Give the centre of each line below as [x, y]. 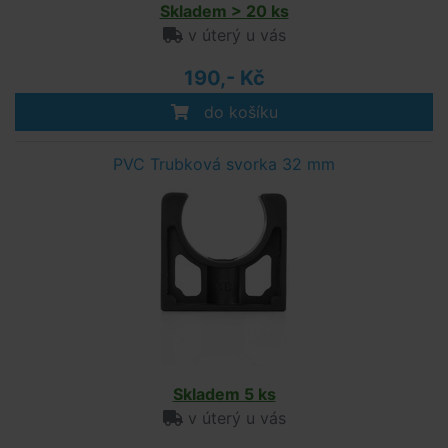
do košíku [238, 112]
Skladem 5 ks [224, 394]
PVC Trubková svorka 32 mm [224, 164]
